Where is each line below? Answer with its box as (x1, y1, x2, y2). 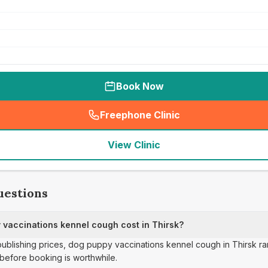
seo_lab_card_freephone (136, 115, 256, 127)
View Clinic (108, 139, 160, 151)
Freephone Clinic (100, 109, 180, 121)
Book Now (116, 80, 164, 92)
